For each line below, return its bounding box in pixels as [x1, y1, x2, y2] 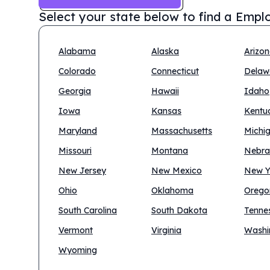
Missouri [58, 145, 92, 156]
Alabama [58, 46, 96, 57]
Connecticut [151, 66, 199, 77]
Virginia [151, 225, 181, 236]
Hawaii [151, 86, 179, 96]
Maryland [58, 125, 97, 136]
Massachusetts [151, 125, 212, 136]
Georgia [58, 86, 91, 96]
